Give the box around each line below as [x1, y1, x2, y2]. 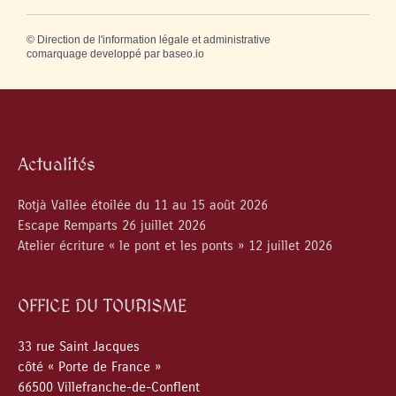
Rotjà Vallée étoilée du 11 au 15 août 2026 [18, 197, 268, 213]
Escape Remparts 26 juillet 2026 [18, 217, 206, 233]
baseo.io [163, 47, 204, 60]
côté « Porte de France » [18, 359, 161, 375]
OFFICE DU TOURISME [18, 293, 187, 316]
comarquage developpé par [27, 47, 163, 60]
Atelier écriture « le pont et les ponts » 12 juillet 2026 [18, 238, 332, 254]
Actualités [18, 152, 95, 175]
